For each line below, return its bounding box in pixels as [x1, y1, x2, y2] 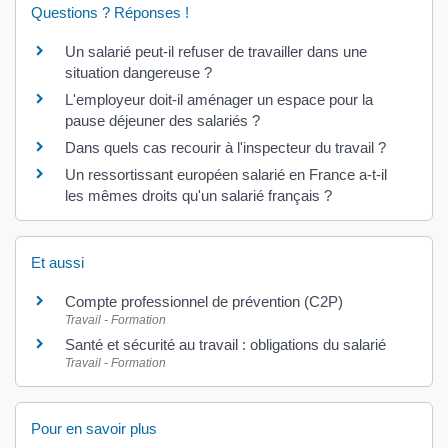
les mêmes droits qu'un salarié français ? [65, 187, 332, 204]
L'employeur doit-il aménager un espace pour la [65, 91, 373, 108]
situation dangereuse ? [65, 64, 212, 81]
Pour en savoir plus [31, 419, 157, 437]
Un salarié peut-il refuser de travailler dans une [65, 43, 367, 60]
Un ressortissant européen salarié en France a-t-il [65, 166, 387, 183]
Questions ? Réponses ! [31, 4, 189, 21]
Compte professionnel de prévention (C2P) [65, 293, 343, 311]
